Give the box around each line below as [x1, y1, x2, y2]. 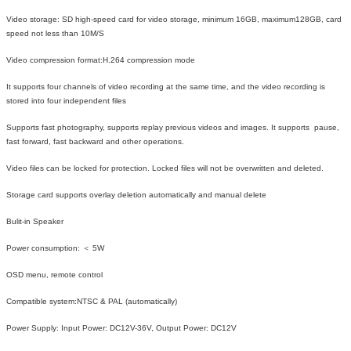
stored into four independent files [6, 96, 126, 106]
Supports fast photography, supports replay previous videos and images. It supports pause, [6, 123, 339, 132]
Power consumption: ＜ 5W [6, 244, 104, 253]
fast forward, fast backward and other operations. [6, 137, 184, 147]
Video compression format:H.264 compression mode [6, 56, 195, 65]
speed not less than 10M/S [6, 29, 104, 38]
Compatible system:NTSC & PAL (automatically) [6, 297, 177, 306]
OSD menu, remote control [6, 270, 103, 280]
